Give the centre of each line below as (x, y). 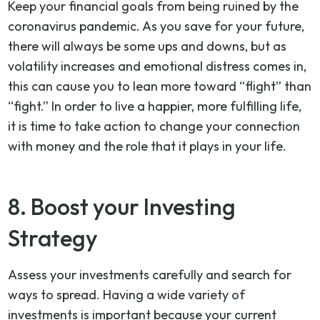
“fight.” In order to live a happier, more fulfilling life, (155, 106)
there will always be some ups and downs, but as (147, 46)
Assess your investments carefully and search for (150, 274)
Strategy (53, 237)
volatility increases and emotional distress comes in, (157, 66)
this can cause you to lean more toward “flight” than (160, 86)
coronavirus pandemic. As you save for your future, (156, 26)
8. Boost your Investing (122, 206)
